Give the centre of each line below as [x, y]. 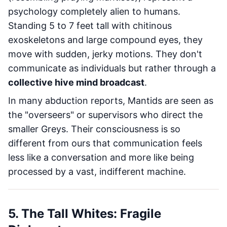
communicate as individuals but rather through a [112, 68]
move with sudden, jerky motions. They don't [105, 54]
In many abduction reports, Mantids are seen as [111, 101]
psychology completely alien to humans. [94, 11]
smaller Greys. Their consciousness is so [94, 129]
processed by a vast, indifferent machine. [97, 172]
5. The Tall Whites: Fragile [85, 214]
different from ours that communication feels [105, 143]
